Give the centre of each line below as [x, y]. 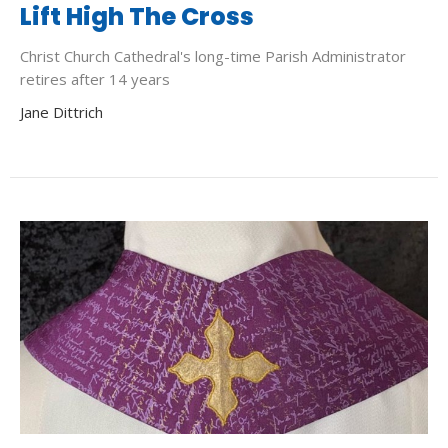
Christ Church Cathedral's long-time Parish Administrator [213, 55]
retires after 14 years [95, 78]
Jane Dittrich [61, 111]
